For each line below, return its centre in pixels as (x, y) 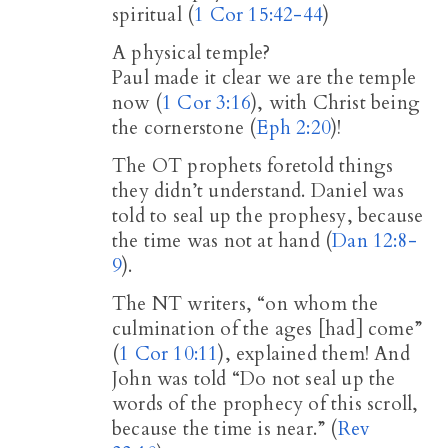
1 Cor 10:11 (169, 353)
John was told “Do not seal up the (254, 378)
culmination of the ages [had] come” (267, 328)
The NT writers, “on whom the (245, 303)
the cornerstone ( (184, 127)
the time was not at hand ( (222, 240)
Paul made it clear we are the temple (264, 77)
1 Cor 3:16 (206, 102)
